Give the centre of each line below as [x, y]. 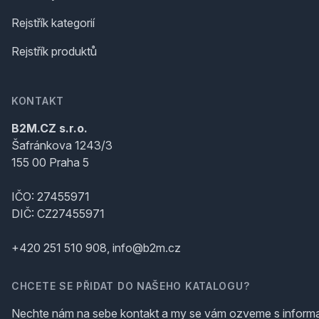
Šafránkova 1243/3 [62, 146]
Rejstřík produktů [54, 52]
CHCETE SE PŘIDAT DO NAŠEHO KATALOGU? [131, 286]
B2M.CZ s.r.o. [49, 129]
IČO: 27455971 [51, 197]
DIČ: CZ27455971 [58, 214]
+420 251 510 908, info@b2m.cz [96, 248]
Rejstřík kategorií [53, 23]
